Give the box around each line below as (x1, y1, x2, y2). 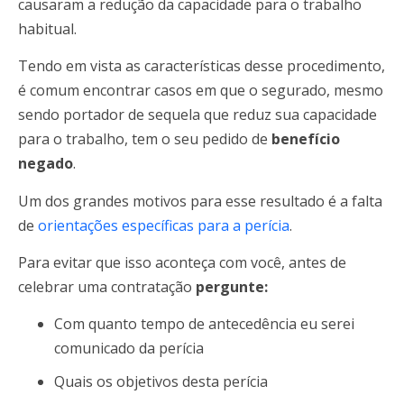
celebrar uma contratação (18, 277, 196, 298)
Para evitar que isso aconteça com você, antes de (18, 252, 346, 273)
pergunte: (196, 277, 268, 298)
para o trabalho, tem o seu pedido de (18, 129, 271, 150)
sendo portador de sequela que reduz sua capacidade (18, 105, 377, 125)
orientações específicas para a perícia (38, 215, 289, 235)
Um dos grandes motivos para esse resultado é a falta (18, 190, 382, 211)
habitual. (18, 18, 77, 39)
